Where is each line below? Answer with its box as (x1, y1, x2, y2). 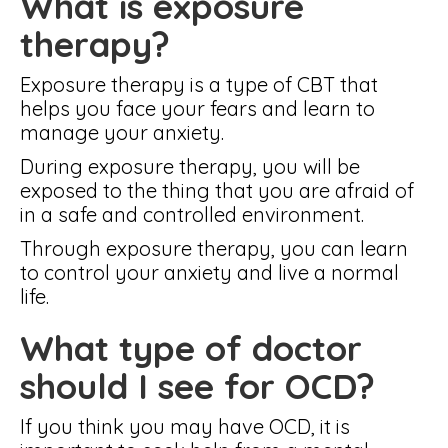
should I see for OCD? (20, 364, 375, 408)
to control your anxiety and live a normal (20, 260, 399, 285)
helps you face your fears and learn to (20, 96, 375, 121)
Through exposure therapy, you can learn (20, 236, 408, 261)
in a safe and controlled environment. (20, 202, 364, 227)
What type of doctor (20, 326, 362, 370)
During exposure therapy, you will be (20, 154, 360, 179)
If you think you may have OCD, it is (20, 414, 350, 439)
